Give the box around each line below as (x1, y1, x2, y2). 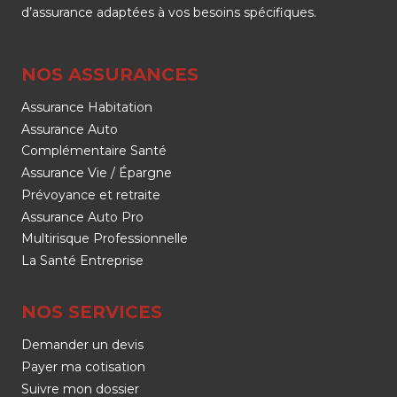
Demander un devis (21, 337, 144, 354)
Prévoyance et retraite (21, 187, 160, 204)
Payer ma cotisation (21, 359, 145, 376)
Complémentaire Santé (21, 143, 167, 160)
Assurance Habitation (21, 99, 152, 116)
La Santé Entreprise (21, 253, 144, 269)
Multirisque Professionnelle (21, 230, 188, 247)
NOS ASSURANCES (21, 63, 198, 85)
